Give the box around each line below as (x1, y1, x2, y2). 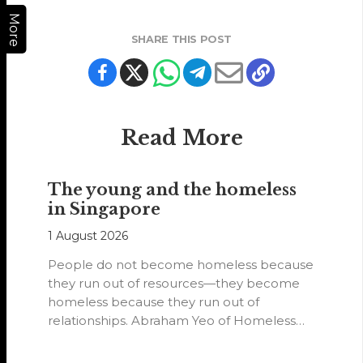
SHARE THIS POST (130, 33, 233, 46)
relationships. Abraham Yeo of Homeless (48, 313, 297, 329)
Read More (120, 125, 243, 152)
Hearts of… (48, 331, 114, 348)
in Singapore (48, 199, 161, 220)
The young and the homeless (48, 180, 297, 200)
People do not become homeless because (48, 257, 314, 273)
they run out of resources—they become (48, 275, 301, 292)
